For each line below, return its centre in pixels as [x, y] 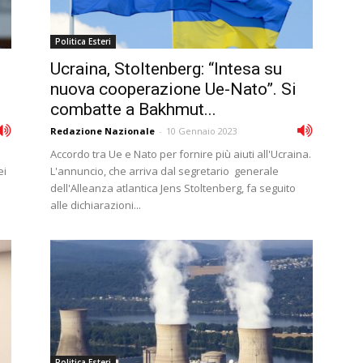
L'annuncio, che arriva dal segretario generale [164, 171]
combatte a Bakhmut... [133, 109]
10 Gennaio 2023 [202, 131]
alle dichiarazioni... [96, 205]
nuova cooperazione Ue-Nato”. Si [173, 89]
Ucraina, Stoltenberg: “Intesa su [166, 69]
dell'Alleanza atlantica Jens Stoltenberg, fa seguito [173, 188]
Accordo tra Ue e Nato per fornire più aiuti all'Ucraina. [181, 154]
